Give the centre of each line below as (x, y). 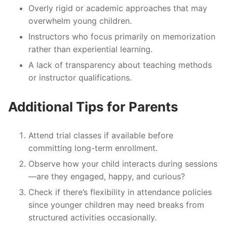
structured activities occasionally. (92, 217)
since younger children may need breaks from (116, 204)
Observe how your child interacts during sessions (123, 163)
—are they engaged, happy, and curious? (107, 176)
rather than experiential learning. (90, 49)
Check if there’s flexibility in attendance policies (120, 192)
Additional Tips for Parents (93, 106)
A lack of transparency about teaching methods (120, 65)
